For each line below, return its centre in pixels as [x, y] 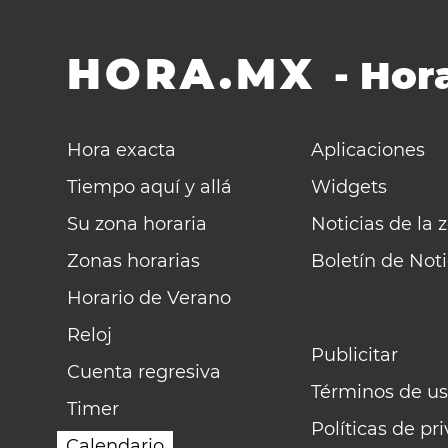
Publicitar [355, 355]
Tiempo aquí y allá [150, 187]
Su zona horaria [137, 224]
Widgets [349, 187]
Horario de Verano [149, 298]
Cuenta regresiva [144, 372]
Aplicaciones [368, 150]
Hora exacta [122, 150]
